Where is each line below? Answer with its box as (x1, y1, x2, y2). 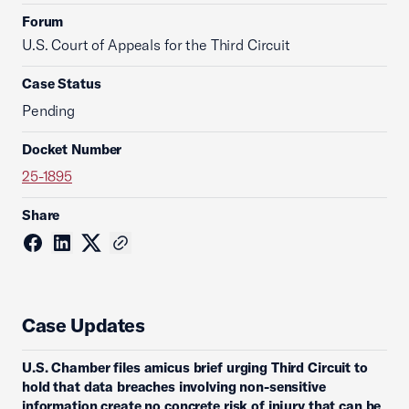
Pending (22, 101, 75, 120)
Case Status (22, 75, 101, 92)
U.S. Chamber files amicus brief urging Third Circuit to (22, 359, 368, 376)
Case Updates (22, 313, 145, 337)
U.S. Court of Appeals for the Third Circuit (22, 36, 290, 54)
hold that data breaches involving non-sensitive (22, 378, 326, 395)
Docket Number (22, 141, 122, 158)
